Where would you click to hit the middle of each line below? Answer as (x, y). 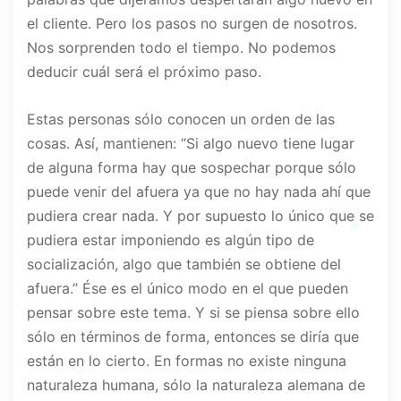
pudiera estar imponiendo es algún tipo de (171, 240)
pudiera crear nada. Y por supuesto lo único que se (200, 216)
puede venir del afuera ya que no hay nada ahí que (199, 192)
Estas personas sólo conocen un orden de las (181, 119)
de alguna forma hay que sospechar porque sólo (192, 168)
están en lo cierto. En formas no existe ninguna (187, 361)
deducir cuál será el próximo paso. (144, 72)
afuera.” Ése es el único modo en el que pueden (188, 289)
